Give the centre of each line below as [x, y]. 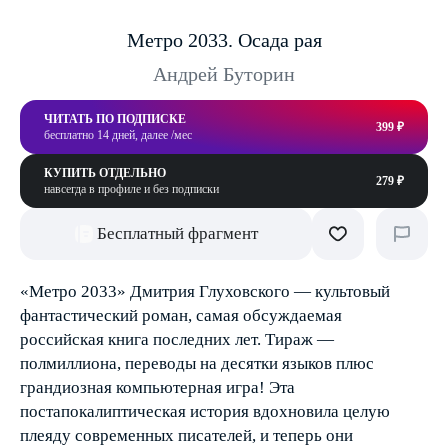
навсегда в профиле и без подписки [131, 189]
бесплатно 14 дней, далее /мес [118, 135]
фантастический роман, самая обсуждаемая [181, 315]
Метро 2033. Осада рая [224, 40]
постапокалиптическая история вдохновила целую [205, 411]
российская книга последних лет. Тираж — [177, 339]
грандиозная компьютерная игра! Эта [157, 387]
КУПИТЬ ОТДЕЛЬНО [105, 173]
